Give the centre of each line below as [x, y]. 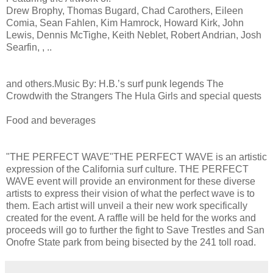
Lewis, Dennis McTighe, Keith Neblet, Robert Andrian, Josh [134, 35]
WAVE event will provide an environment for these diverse [131, 181]
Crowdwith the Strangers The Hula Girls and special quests [134, 96]
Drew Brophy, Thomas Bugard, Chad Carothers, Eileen [125, 10]
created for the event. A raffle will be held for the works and [131, 218]
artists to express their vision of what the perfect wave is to [130, 193]
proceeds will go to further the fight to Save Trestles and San [135, 230]
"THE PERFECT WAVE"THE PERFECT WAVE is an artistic [136, 157]
